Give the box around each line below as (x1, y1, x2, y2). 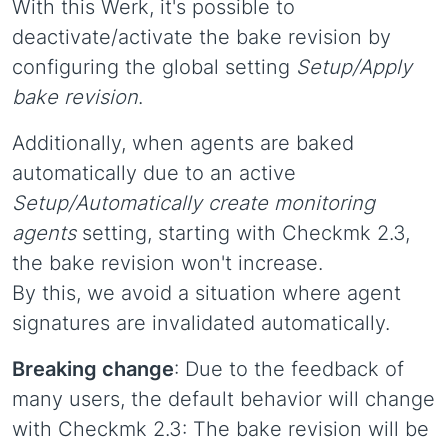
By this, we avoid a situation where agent (12, 281, 401, 305)
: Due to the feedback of (174, 357, 404, 381)
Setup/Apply (296, 55, 412, 79)
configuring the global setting (12, 55, 296, 79)
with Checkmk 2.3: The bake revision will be (12, 417, 429, 441)
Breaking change (12, 357, 174, 381)
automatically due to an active (12, 161, 296, 185)
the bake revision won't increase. (12, 251, 323, 275)
